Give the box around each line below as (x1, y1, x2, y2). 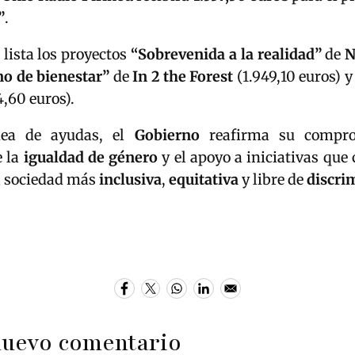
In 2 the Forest (132, 67, 234, 86)
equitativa (169, 170, 239, 189)
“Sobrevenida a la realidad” (131, 44, 322, 63)
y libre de (239, 170, 307, 189)
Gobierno (134, 125, 200, 144)
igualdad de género (23, 147, 158, 166)
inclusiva (99, 170, 162, 189)
